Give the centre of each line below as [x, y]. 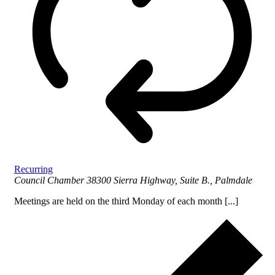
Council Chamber [50, 180]
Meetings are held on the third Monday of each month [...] [126, 201]
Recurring [33, 169]
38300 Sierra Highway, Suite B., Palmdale [169, 180]
